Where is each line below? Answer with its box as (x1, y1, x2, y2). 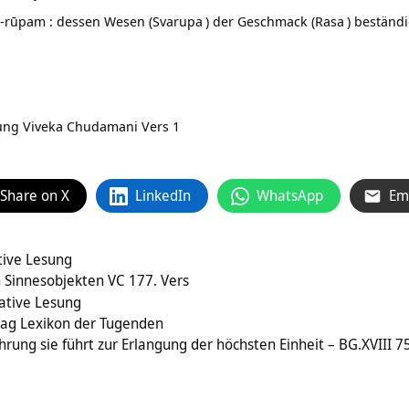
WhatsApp (257, 185, 323, 206)
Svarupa (152, 12, 203, 31)
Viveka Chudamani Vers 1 (23, 117, 180, 136)
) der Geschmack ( (205, 12, 315, 31)
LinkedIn (135, 185, 191, 206)
